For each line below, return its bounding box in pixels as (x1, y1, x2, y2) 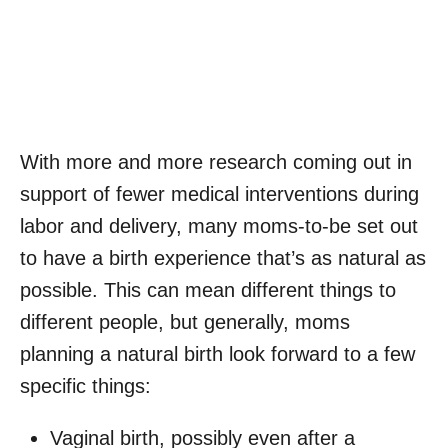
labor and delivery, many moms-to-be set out (20, 215, 418, 238)
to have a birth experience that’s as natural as (20, 247, 426, 270)
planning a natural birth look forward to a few (20, 343, 415, 366)
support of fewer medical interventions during (20, 183, 419, 206)
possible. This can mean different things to (20, 279, 396, 302)
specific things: (20, 375, 151, 398)
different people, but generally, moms (20, 311, 350, 334)
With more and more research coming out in (20, 151, 412, 174)
